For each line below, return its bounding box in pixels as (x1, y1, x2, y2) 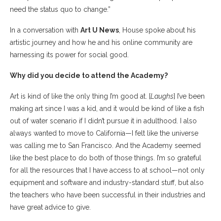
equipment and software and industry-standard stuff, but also (10, 178, 204, 186)
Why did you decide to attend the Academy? (10, 71, 169, 79)
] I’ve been (174, 92, 205, 100)
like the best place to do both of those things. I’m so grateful (10, 153, 201, 162)
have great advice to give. (10, 203, 93, 211)
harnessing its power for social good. (10, 50, 131, 59)
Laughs (150, 92, 174, 100)
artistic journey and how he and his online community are (10, 38, 192, 46)
